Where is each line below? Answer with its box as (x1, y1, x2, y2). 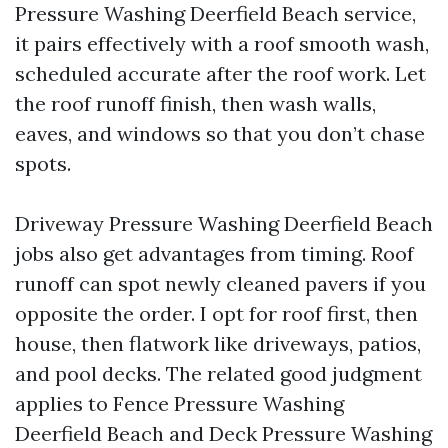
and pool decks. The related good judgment (15, 361, 422, 386)
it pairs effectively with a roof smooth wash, (15, 31, 429, 56)
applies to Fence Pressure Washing (15, 391, 344, 416)
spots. (15, 151, 71, 176)
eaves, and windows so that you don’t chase (15, 121, 425, 146)
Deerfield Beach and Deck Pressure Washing (15, 421, 432, 446)
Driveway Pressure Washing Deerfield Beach (15, 211, 433, 236)
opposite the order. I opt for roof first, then (15, 301, 418, 326)
